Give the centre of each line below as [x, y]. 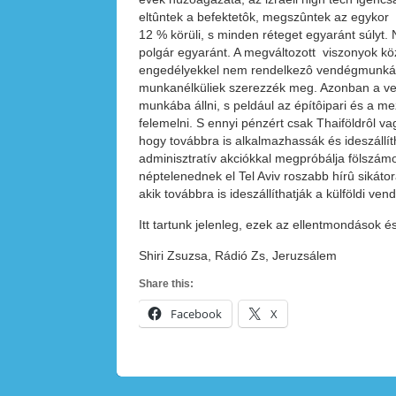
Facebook [196, 314]
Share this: [166, 284]
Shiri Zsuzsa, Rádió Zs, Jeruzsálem [238, 255]
